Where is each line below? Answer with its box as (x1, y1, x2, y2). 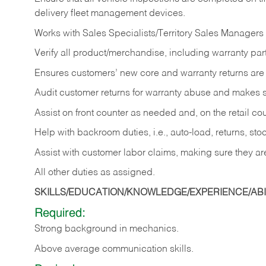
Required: (34, 208, 85, 220)
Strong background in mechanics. (34, 224, 179, 235)
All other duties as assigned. (34, 168, 155, 178)
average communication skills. (65, 244, 194, 254)
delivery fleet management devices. (34, 9, 185, 19)
